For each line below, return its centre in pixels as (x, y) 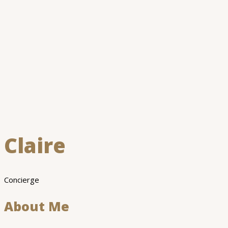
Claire (35, 145)
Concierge (22, 179)
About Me (37, 206)
